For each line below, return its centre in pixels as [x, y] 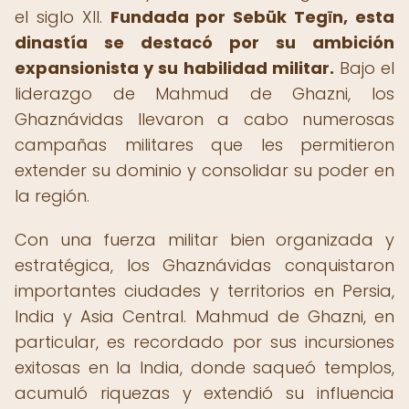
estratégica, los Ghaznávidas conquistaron [204, 265]
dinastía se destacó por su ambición [204, 42]
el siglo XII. [63, 17]
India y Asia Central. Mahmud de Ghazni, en [204, 316]
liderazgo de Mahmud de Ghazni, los [204, 94]
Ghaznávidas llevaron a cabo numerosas [204, 119]
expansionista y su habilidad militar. [174, 68]
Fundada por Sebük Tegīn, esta [252, 17]
